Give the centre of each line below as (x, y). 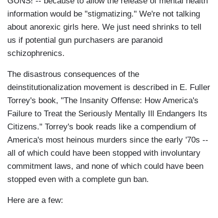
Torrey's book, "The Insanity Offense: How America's (103, 101)
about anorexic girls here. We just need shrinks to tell (104, 27)
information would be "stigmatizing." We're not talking (104, 14)
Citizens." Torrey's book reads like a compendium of (102, 127)
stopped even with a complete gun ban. (78, 180)
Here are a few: (35, 200)
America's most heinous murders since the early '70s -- (108, 140)
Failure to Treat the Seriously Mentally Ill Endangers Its (107, 114)
